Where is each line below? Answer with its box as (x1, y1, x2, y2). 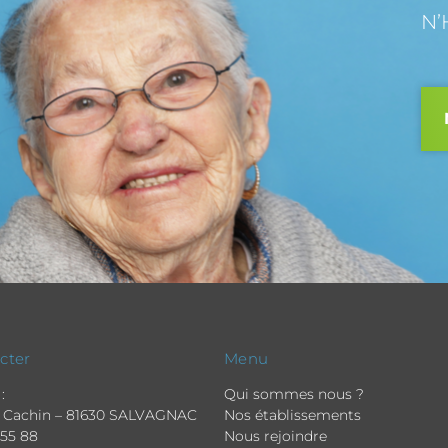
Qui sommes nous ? (224, 385, 364, 404)
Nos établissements (224, 406, 361, 425)
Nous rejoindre (224, 427, 327, 446)
